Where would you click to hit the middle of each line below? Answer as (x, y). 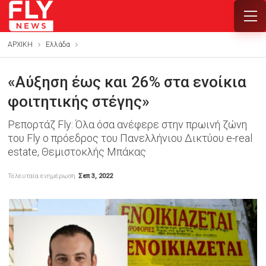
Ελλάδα (58, 45)
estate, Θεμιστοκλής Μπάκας (77, 152)
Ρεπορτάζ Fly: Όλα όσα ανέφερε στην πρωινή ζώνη (127, 124)
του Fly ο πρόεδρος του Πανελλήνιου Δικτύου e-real (130, 138)
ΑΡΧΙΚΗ (20, 45)
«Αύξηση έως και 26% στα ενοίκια (127, 82)
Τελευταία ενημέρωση (42, 176)
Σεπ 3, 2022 (95, 176)
